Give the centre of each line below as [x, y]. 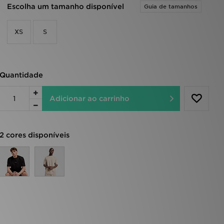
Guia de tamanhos [171, 7]
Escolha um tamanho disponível [65, 7]
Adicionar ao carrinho [114, 99]
